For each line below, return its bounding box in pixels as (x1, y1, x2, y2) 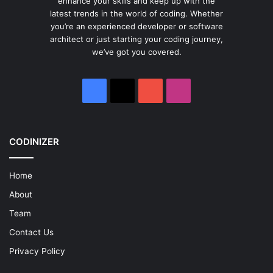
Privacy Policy (9, 246, 65, 256)
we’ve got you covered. (91, 47, 182, 57)
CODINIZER (9, 136, 59, 147)
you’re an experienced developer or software (50, 21, 223, 31)
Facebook (100, 84, 151, 97)
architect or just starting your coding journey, (50, 34, 223, 44)
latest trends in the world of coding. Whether (50, 9, 223, 18)
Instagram (184, 84, 236, 97)
